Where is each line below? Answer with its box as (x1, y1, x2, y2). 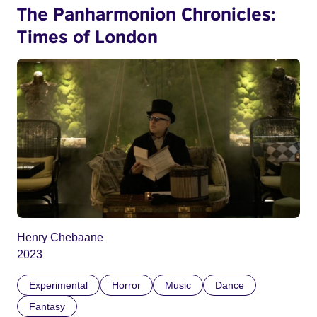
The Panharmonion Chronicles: (17, 2, 276, 24)
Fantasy (29, 301, 65, 313)
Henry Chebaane (17, 231, 103, 244)
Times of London (17, 25, 158, 47)
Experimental (29, 279, 88, 292)
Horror (112, 279, 141, 292)
